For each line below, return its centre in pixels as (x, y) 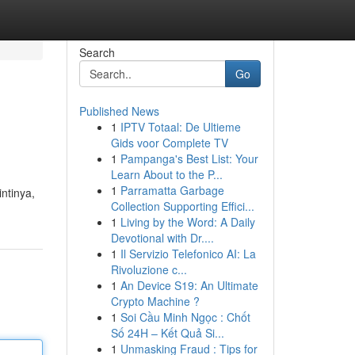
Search (97, 52)
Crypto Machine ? (155, 301)
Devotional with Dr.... (162, 238)
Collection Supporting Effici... (182, 206)
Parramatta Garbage (172, 190)
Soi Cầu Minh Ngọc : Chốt (185, 317)
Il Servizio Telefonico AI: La (188, 254)
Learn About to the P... (166, 174)
